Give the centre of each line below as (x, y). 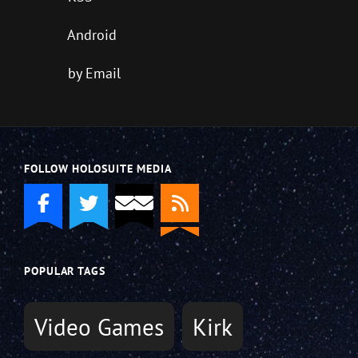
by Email (94, 74)
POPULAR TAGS (65, 271)
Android (92, 35)
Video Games (99, 326)
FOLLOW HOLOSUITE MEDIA (98, 169)
